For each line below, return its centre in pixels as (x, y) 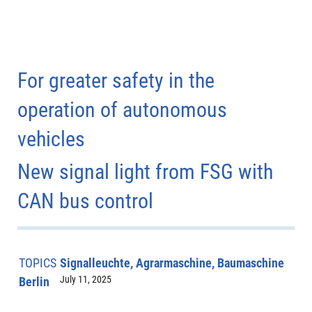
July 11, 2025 (85, 279)
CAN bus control (85, 201)
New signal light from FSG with (145, 172)
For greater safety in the (116, 80)
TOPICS (37, 263)
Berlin (34, 281)
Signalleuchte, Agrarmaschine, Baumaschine (172, 263)
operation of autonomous (122, 110)
